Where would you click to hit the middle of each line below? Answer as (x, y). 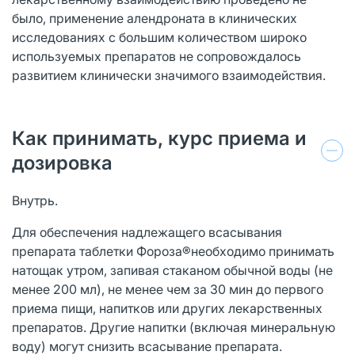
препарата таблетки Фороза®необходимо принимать (173, 251)
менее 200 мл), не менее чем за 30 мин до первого (168, 289)
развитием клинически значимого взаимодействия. (169, 75)
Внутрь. (35, 200)
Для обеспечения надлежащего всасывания (147, 232)
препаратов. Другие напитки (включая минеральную (174, 327)
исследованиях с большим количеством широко (159, 37)
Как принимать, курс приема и (159, 138)
